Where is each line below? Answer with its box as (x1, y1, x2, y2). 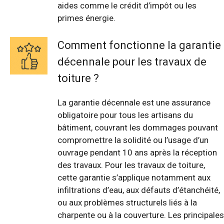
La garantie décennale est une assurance (57, 97, 210, 108)
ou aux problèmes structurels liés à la (57, 197, 197, 208)
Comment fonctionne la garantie (57, 39, 221, 52)
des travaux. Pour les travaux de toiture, (57, 160, 205, 170)
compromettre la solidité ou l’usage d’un (57, 135, 208, 145)
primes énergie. (57, 12, 115, 23)
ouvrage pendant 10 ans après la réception (57, 147, 217, 158)
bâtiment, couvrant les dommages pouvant (57, 122, 218, 133)
